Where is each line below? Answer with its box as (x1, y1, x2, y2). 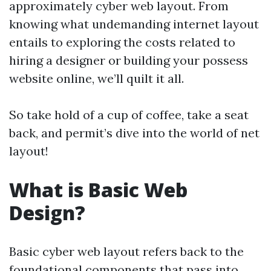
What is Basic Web (9, 177, 188, 203)
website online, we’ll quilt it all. (9, 71, 184, 86)
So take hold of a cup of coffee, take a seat (9, 107, 249, 122)
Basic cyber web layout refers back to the (9, 244, 244, 259)
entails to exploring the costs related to (9, 34, 235, 50)
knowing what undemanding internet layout (9, 16, 259, 31)
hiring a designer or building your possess (9, 53, 248, 68)
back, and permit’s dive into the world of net (9, 125, 260, 140)
